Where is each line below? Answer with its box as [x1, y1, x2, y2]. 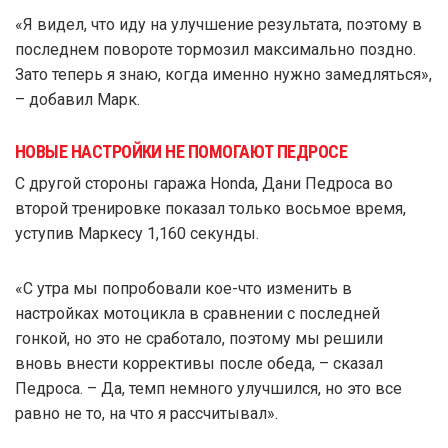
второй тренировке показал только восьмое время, [15, 198, 406, 218]
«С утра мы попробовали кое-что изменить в [15, 278, 352, 298]
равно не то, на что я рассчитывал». [15, 403, 278, 423]
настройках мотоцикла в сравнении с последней [15, 303, 380, 323]
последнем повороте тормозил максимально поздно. [15, 39, 416, 59]
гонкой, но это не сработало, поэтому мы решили [15, 328, 383, 348]
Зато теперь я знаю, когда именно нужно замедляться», [15, 64, 432, 84]
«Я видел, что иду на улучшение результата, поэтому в [15, 14, 422, 34]
